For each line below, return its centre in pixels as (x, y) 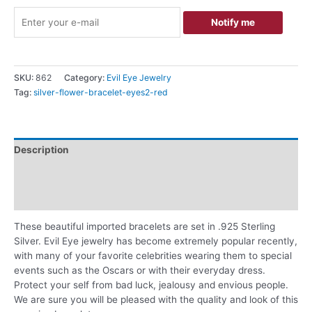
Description (41, 149)
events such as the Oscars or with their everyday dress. (140, 271)
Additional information (67, 174)
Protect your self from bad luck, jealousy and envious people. (151, 285)
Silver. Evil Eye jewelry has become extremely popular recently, (156, 241)
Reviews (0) (42, 197)
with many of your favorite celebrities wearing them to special (153, 256)
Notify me (233, 22)
